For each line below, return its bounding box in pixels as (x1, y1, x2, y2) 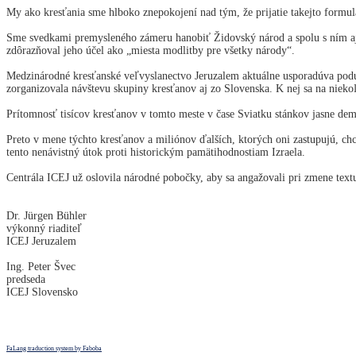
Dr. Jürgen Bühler (6, 209, 163, 222)
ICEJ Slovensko (6, 285, 78, 298)
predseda (6, 273, 45, 285)
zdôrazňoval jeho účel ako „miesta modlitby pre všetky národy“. (6, 44, 295, 56)
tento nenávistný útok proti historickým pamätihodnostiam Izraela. (6, 145, 305, 158)
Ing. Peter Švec (6, 260, 75, 273)
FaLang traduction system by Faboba (6, 344, 102, 352)
